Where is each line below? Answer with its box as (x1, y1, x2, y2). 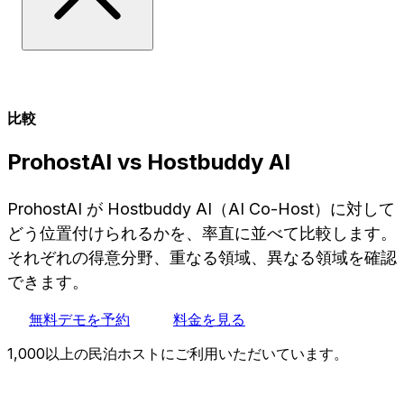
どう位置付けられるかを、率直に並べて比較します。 (7, 223, 397, 243)
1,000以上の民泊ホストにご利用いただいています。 (7, 344, 348, 363)
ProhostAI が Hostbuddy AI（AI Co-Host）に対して (7, 198, 395, 218)
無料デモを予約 (29, 309, 130, 328)
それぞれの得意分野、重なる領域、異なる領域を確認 (7, 247, 397, 267)
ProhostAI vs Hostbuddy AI (7, 148, 290, 175)
